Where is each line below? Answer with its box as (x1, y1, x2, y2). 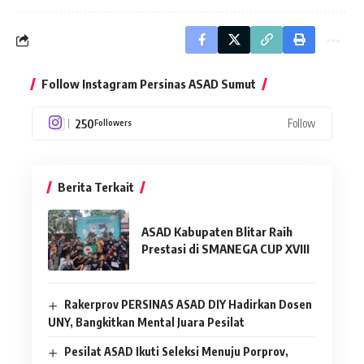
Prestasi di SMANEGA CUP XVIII (141, 240, 310, 256)
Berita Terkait (58, 180, 134, 195)
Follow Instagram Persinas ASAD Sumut (41, 76, 256, 92)
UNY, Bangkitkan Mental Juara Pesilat (48, 314, 245, 329)
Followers (94, 116, 132, 128)
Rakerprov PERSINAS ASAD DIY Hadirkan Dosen (63, 297, 312, 312)
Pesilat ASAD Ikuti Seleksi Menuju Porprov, (63, 344, 288, 358)
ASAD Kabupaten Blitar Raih (141, 223, 292, 239)
